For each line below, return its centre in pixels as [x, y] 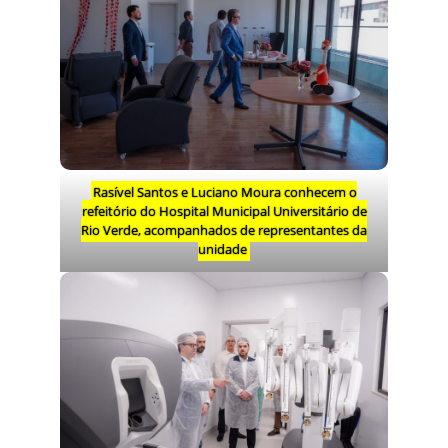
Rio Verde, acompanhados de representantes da [224, 230]
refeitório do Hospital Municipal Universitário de [224, 211]
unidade [223, 249]
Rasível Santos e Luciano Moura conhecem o [225, 192]
